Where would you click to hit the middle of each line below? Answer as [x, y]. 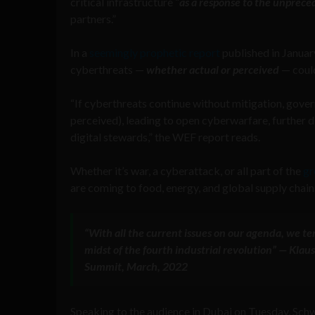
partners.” [93, 18]
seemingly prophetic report [155, 52]
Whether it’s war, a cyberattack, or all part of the [187, 170]
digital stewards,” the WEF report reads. [165, 136]
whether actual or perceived [213, 69]
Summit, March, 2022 [136, 266]
